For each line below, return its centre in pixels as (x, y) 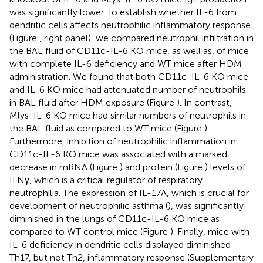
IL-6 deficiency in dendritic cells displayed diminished (120, 244)
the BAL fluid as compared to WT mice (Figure (107, 128)
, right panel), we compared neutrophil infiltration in (146, 38)
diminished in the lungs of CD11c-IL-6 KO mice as (114, 218)
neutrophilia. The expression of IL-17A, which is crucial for (129, 193)
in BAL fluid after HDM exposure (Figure (93, 102)
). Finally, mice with (210, 231)
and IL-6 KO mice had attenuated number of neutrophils (128, 89)
